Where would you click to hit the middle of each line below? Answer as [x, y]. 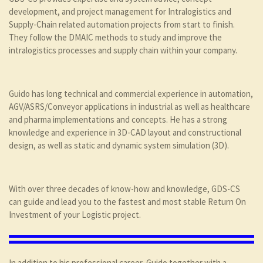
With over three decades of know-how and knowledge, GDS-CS [124, 189]
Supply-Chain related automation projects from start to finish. [122, 25]
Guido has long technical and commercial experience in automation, [131, 94]
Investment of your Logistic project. [75, 215]
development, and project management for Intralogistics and [120, 12]
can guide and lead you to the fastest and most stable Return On [127, 202]
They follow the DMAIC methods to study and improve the [115, 38]
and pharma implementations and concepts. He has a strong [118, 120]
